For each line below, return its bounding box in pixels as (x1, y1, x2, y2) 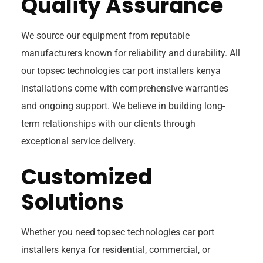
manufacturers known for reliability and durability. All (21, 47, 240, 59)
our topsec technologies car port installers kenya (21, 65, 221, 76)
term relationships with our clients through (21, 117, 195, 129)
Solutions (21, 187, 124, 217)
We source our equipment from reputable (21, 29, 190, 41)
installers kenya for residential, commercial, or (21, 244, 210, 255)
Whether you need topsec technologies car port (21, 226, 214, 238)
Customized (21, 161, 152, 192)
